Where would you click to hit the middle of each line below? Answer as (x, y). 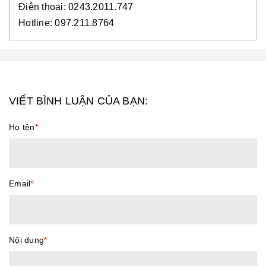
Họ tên (22, 127)
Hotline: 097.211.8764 (66, 23)
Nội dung (26, 240)
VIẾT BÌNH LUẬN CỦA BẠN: (79, 101)
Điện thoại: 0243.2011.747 (76, 7)
